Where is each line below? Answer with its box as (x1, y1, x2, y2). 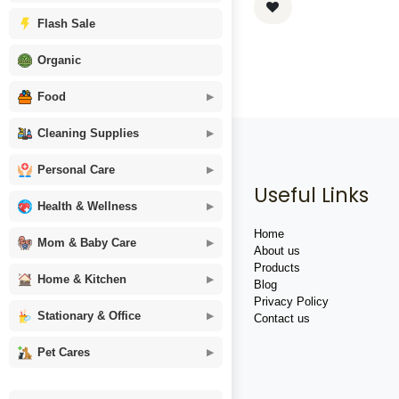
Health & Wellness (37, 199, 137, 213)
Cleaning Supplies (37, 126, 139, 140)
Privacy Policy (254, 295, 329, 309)
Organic (37, 53, 81, 67)
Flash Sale (37, 17, 95, 30)
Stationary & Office (37, 309, 141, 322)
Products (254, 261, 300, 275)
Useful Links (254, 181, 369, 210)
